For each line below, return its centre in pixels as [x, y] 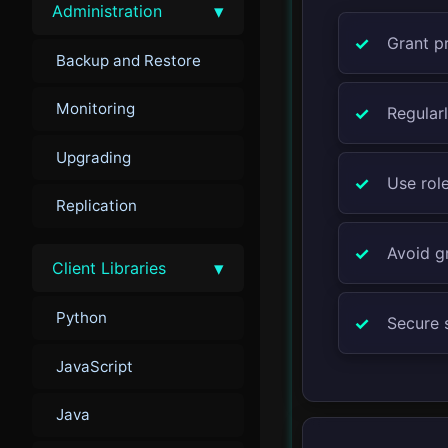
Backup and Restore [128, 60]
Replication [96, 205]
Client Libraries [109, 268]
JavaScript [94, 366]
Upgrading [93, 157]
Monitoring [95, 109]
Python [81, 318]
